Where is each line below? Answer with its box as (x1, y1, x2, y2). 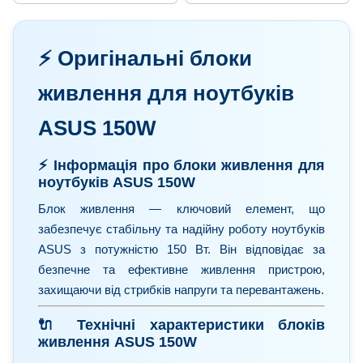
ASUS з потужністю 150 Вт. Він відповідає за (38, 241, 325, 256)
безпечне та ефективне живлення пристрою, (38, 262, 325, 276)
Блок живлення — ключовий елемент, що (38, 201, 325, 216)
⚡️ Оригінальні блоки (38, 47, 252, 70)
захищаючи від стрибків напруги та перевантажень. (38, 282, 324, 297)
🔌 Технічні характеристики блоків (38, 316, 325, 333)
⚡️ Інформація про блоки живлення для (38, 157, 325, 174)
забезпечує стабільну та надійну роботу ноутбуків (38, 221, 325, 236)
